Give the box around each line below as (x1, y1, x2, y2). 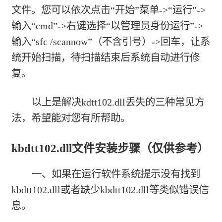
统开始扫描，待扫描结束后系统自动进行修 (11, 52, 200, 63)
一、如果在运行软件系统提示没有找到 (31, 168, 200, 180)
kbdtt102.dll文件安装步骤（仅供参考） (11, 142, 209, 155)
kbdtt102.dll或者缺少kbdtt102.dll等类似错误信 (11, 184, 209, 196)
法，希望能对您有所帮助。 (11, 112, 131, 123)
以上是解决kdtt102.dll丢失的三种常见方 (31, 96, 205, 108)
